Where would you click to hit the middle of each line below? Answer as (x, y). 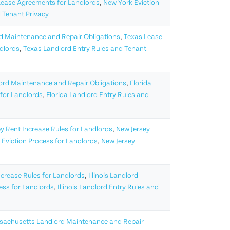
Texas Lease (143, 37)
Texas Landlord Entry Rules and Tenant (85, 49)
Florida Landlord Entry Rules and (98, 95)
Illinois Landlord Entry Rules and (108, 188)
